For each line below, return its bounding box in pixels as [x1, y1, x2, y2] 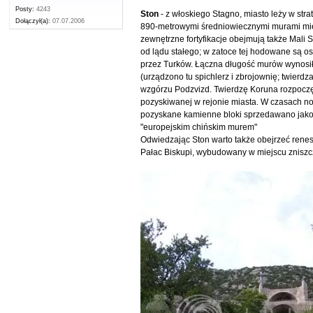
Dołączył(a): [15, 17, 51, 25]
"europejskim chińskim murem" [140, 122, 258, 132]
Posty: [15, 6, 35, 13]
